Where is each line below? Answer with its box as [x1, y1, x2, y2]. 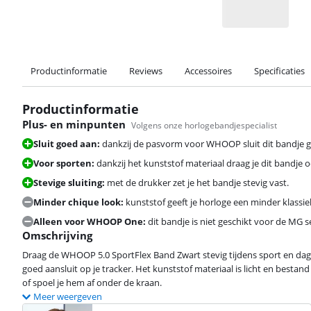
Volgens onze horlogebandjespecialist [131, 119, 277, 131]
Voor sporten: [33, 156, 94, 169]
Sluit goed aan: [33, 137, 100, 150]
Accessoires [185, 64, 232, 77]
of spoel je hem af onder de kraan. [22, 276, 162, 289]
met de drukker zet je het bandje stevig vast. [107, 176, 289, 189]
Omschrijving [22, 228, 92, 242]
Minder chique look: [33, 195, 124, 208]
